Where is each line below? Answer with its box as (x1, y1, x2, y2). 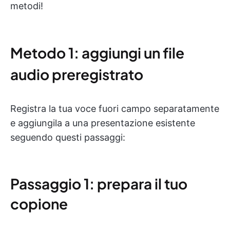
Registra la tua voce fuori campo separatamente (10, 103, 219, 114)
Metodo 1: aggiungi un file (10, 44, 184, 62)
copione (10, 195, 68, 213)
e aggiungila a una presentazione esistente (10, 118, 195, 128)
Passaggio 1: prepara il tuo (10, 175, 187, 193)
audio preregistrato (10, 65, 143, 83)
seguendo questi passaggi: (10, 132, 125, 143)
